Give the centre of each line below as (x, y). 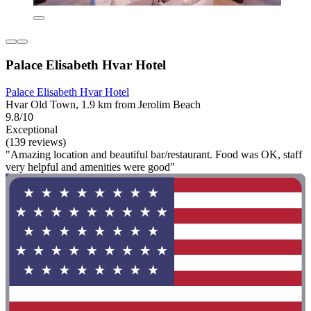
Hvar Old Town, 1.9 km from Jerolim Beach (103, 104)
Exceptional (32, 129)
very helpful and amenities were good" (90, 167)
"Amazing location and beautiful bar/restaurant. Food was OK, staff (154, 154)
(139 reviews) (36, 142)
